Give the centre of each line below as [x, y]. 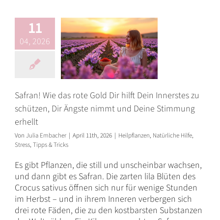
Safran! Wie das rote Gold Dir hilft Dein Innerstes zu [107, 95]
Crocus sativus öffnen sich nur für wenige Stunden [106, 188]
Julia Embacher [46, 135]
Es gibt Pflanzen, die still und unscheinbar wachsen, [108, 165]
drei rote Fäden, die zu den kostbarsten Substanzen [109, 210]
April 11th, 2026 [92, 135]
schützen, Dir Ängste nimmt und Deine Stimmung [105, 109]
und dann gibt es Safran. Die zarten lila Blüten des [105, 176]
